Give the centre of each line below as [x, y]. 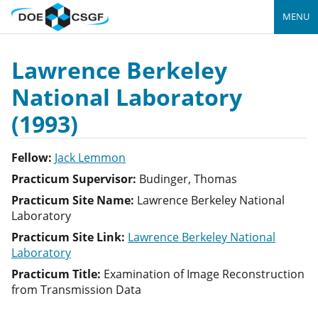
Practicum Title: [56, 274]
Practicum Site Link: [68, 237]
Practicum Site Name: [73, 200]
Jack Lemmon [90, 158]
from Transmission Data [76, 290]
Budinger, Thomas [188, 179]
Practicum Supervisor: [74, 179]
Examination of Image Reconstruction [204, 274]
